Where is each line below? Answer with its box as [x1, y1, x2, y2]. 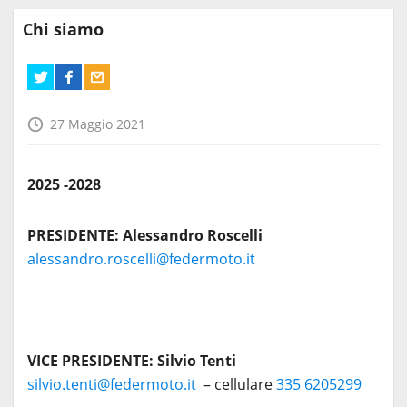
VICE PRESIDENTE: [27, 351, 154, 372]
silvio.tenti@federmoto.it [27, 374, 200, 395]
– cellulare [200, 374, 276, 395]
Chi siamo [23, 18, 104, 41]
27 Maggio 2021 [50, 115, 145, 134]
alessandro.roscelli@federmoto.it [27, 249, 259, 270]
